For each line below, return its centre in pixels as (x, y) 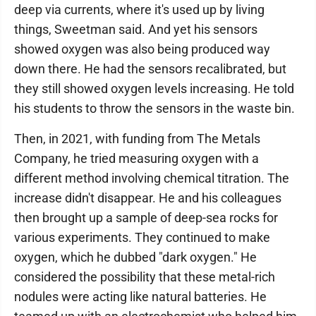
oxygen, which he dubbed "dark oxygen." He (135, 257)
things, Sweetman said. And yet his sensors (136, 29)
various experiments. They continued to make (142, 237)
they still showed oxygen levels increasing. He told (154, 89)
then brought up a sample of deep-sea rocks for (146, 218)
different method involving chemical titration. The (152, 178)
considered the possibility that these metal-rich (145, 277)
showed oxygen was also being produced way (142, 49)
